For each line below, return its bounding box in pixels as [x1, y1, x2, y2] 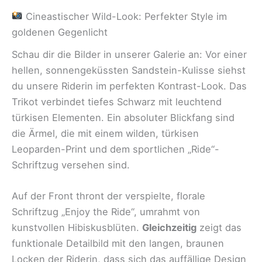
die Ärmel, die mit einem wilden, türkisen [12, 127, 199, 140]
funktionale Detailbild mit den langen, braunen [12, 237, 224, 250]
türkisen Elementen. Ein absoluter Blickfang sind [12, 112, 235, 124]
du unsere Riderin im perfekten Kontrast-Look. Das [12, 80, 247, 92]
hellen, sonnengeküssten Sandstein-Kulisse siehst [12, 64, 246, 77]
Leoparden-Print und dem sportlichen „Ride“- [12, 143, 219, 156]
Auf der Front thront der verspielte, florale [12, 190, 205, 202]
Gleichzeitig [142, 222, 196, 234]
